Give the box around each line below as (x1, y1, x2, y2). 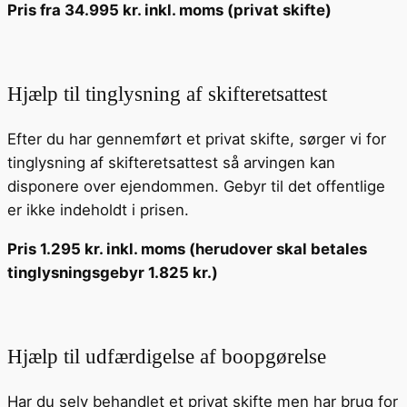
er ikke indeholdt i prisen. (7, 201, 189, 220)
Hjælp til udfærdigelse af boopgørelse (7, 344, 326, 369)
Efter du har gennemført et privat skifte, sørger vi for (7, 130, 386, 149)
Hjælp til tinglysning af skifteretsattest (7, 82, 327, 106)
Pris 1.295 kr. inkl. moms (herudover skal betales (7, 240, 367, 259)
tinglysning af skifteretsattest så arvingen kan (7, 154, 335, 173)
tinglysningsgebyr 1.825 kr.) (7, 263, 218, 283)
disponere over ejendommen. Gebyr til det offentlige (7, 177, 385, 196)
